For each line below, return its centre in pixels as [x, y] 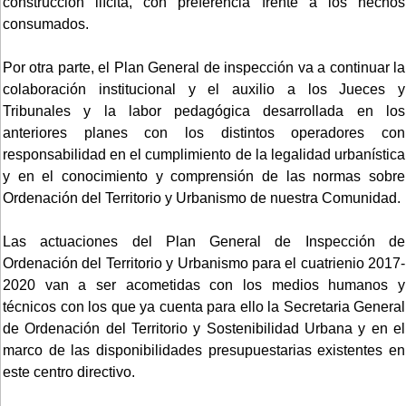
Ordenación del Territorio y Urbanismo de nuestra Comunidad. [202, 198]
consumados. [46, 24]
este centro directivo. [69, 372]
